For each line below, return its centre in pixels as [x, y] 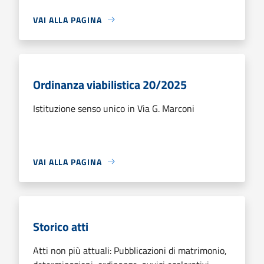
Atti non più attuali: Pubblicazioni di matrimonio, [130, 250]
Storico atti [61, 226]
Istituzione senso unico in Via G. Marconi [114, 108]
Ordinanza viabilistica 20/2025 [110, 84]
